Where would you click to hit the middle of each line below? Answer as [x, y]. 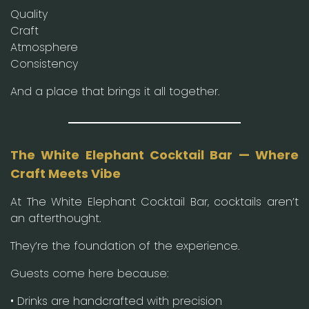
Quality [29, 14]
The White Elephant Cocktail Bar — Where [154, 154]
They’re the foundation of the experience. [125, 246]
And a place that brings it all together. [115, 91]
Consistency [44, 63]
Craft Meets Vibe [67, 173]
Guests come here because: [89, 273]
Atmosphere [44, 47]
